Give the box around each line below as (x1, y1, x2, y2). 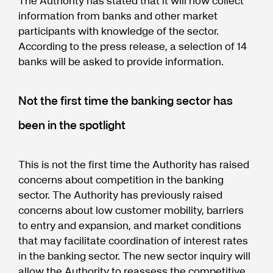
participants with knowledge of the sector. (18, 23, 219, 39)
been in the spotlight (18, 116, 126, 134)
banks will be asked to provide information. (18, 53, 224, 69)
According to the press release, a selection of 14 (18, 38, 247, 54)
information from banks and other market (18, 7, 218, 24)
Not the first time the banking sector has (18, 91, 233, 110)
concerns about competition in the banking (18, 171, 224, 188)
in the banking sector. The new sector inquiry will (18, 247, 250, 264)
